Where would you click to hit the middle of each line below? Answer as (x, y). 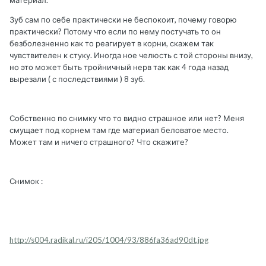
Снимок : (26, 181)
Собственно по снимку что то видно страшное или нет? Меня (127, 118)
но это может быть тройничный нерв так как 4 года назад (119, 67)
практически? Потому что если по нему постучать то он (115, 32)
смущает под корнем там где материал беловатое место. (119, 130)
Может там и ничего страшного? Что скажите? (99, 142)
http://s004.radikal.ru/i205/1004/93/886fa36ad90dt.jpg (109, 240)
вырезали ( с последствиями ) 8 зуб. (77, 79)
